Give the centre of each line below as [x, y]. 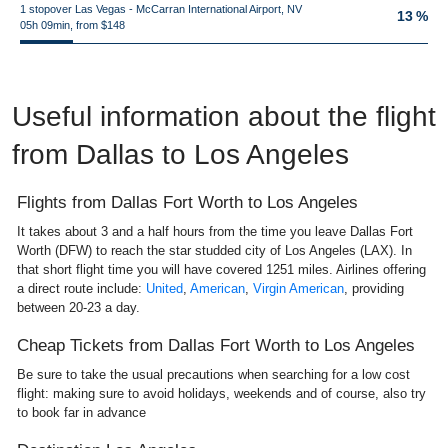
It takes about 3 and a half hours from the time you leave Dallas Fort [215, 231]
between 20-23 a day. [78, 307]
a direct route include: [81, 288]
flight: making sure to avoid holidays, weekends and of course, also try [221, 393]
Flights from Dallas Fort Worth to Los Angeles [187, 202]
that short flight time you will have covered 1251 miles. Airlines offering [221, 269]
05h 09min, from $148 [72, 25]
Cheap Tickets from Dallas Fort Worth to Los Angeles [216, 345]
